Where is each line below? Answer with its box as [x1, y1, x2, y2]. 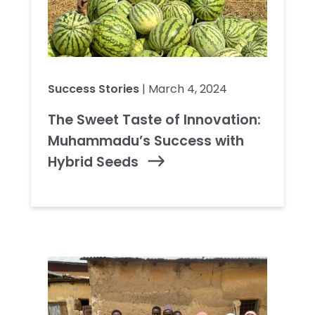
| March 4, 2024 [139, 80, 227, 97]
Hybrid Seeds [48, 152, 139, 172]
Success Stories [48, 80, 139, 97]
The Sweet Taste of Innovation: [48, 110, 261, 129]
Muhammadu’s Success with [48, 131, 244, 150]
